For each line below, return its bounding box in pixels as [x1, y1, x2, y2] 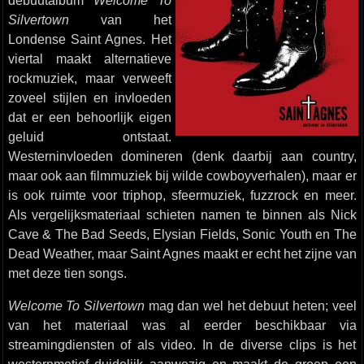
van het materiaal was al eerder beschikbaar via [7, 318, 357, 332]
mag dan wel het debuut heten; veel [144, 298, 357, 313]
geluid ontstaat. [7, 129, 171, 144]
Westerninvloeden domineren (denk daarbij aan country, [7, 149, 357, 163]
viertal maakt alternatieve [7, 51, 171, 66]
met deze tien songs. [7, 266, 127, 280]
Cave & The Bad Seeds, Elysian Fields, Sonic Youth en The [7, 227, 357, 241]
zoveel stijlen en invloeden [7, 90, 171, 105]
